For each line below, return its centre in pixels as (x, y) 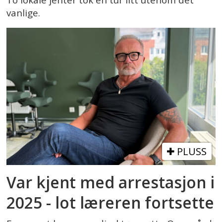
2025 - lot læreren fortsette (111, 203)
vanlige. (24, 13)
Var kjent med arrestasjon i (111, 182)
